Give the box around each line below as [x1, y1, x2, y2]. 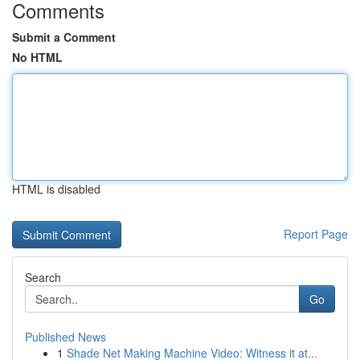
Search [25, 269, 61, 285]
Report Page [284, 226, 348, 242]
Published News [25, 329, 106, 345]
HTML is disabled [12, 181, 100, 197]
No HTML [12, 49, 63, 65]
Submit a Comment [12, 29, 116, 45]
